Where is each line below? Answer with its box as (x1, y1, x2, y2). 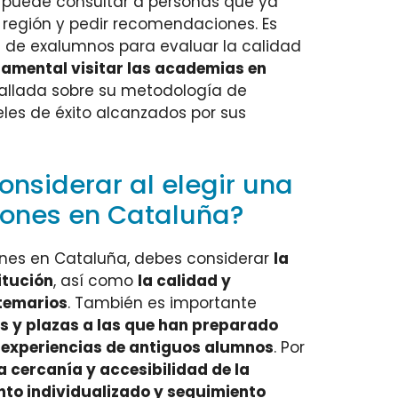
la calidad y (138, 269, 231, 291)
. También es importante (68, 291, 257, 314)
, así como (53, 269, 138, 291)
